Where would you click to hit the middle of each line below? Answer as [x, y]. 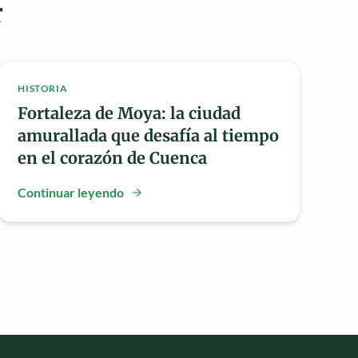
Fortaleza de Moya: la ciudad [129, 113]
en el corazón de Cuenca [113, 158]
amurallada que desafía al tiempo [149, 136]
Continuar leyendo [71, 193]
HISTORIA [43, 89]
